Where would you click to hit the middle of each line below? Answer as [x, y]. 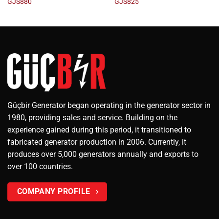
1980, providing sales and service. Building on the [92, 117]
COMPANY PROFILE [54, 192]
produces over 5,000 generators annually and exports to [103, 154]
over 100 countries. [40, 166]
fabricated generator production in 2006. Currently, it [97, 142]
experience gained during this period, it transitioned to [99, 130]
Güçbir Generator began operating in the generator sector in [109, 105]
